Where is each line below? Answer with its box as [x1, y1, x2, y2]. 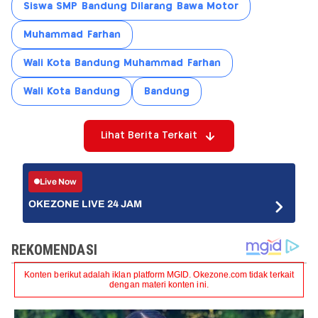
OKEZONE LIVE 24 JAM [28, 199, 143, 210]
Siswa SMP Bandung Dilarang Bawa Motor [23, 1, 239, 12]
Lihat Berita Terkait [100, 131, 198, 141]
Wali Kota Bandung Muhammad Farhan [23, 58, 221, 69]
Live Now [40, 176, 77, 187]
